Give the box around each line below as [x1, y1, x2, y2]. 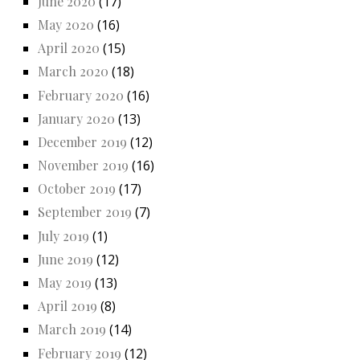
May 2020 [38, 15, 94, 33]
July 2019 [38, 227, 89, 244]
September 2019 [38, 203, 132, 221]
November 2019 [38, 157, 129, 174]
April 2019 [38, 297, 97, 315]
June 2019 [38, 250, 93, 268]
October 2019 [38, 180, 116, 198]
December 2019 [38, 133, 127, 150]
